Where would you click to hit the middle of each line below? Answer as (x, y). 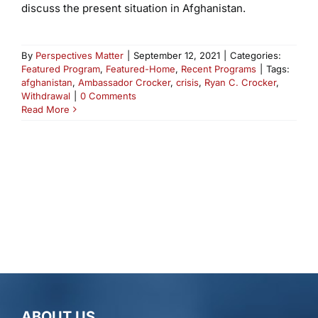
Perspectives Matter (79, 56)
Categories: (255, 56)
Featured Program (60, 69)
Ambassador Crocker (124, 83)
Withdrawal (45, 96)
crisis (187, 83)
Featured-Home (140, 69)
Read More (45, 110)
